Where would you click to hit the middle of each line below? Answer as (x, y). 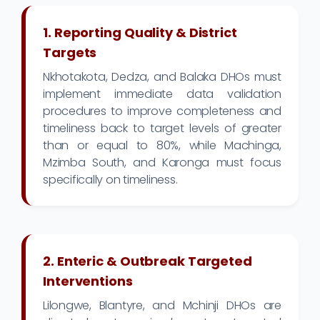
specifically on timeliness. (110, 180)
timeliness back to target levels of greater (162, 129)
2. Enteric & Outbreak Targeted (147, 261)
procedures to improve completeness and (162, 111)
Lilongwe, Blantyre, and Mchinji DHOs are (162, 306)
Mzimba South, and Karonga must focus (162, 163)
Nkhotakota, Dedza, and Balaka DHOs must (162, 77)
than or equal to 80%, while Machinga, (162, 146)
